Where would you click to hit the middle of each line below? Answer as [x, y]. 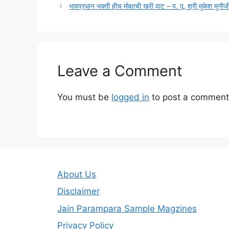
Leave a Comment [120, 71]
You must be [84, 97]
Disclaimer [78, 191]
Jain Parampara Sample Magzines [127, 208]
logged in [130, 97]
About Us [77, 174]
